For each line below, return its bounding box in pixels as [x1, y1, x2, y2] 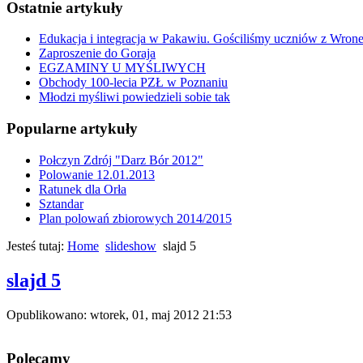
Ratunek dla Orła [39, 181, 126, 196]
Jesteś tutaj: [6, 238, 67, 253]
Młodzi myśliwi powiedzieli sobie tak [39, 90, 230, 105]
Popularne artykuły [6, 120, 138, 138]
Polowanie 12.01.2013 [39, 167, 155, 181]
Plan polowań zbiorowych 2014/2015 [39, 211, 232, 225]
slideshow [105, 238, 156, 253]
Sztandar [39, 196, 83, 211]
